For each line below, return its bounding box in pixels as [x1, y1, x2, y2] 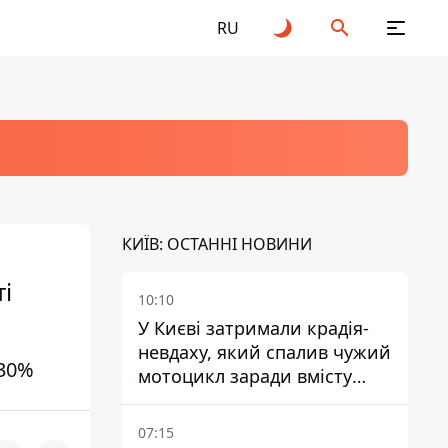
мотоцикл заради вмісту [138, 364, 352, 388]
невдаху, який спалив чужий [138, 340, 391, 364]
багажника [138, 388, 234, 412]
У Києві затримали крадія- [138, 316, 369, 340]
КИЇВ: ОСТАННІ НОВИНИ [122, 233, 312, 255]
